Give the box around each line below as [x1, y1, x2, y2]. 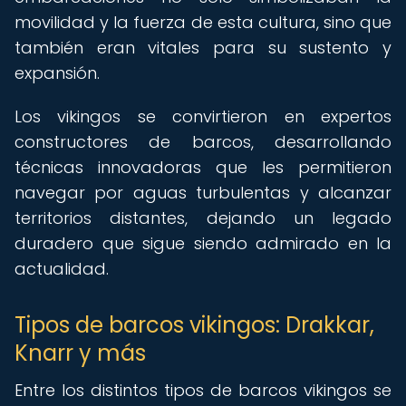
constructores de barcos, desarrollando [14, 130, 391, 153]
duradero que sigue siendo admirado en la [14, 232, 391, 255]
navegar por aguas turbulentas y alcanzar [14, 181, 391, 204]
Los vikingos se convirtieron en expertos [14, 105, 391, 128]
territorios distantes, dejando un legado [14, 207, 391, 229]
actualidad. [14, 257, 109, 280]
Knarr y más [14, 338, 146, 368]
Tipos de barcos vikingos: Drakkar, [14, 310, 374, 340]
